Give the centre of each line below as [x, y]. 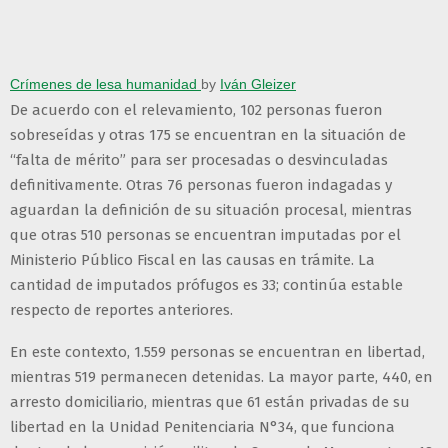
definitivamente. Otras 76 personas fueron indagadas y [201, 185]
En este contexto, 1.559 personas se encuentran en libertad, [217, 352]
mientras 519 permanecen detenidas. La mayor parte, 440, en [221, 377]
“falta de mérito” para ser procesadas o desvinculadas [199, 160]
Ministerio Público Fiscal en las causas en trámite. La [192, 260]
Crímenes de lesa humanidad [105, 84]
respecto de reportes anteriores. [121, 310]
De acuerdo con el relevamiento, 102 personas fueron [196, 110]
